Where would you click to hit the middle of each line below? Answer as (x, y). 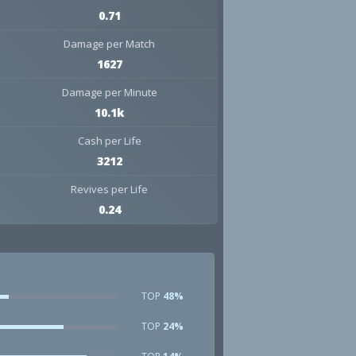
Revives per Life (110, 189)
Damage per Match (110, 44)
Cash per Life (109, 141)
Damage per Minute (109, 92)
